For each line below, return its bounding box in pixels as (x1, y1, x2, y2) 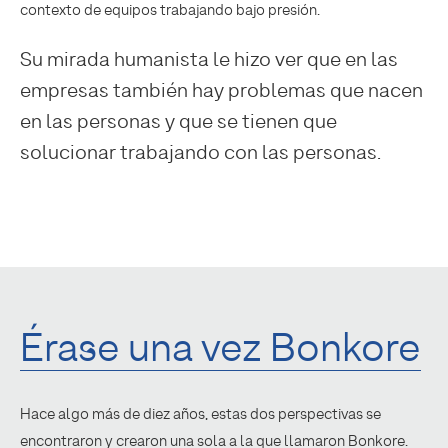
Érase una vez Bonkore (20, 322, 421, 372)
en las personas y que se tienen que (20, 109, 337, 134)
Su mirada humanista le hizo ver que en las (20, 47, 398, 72)
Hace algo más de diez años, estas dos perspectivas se (20, 405, 381, 424)
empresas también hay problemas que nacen (20, 78, 423, 103)
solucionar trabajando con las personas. (20, 140, 381, 165)
